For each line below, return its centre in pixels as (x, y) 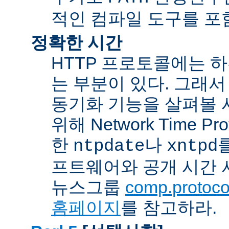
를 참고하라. (169, 208)
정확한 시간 (76, 43)
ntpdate (109, 146)
